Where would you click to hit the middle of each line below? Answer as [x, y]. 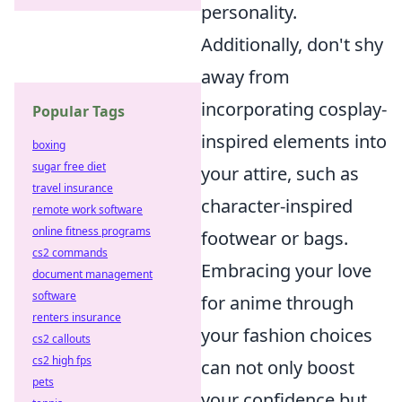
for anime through [277, 303]
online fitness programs [92, 231]
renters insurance [77, 317]
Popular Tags [79, 111]
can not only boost [278, 367]
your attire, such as [280, 174]
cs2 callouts [61, 339]
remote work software [87, 210]
